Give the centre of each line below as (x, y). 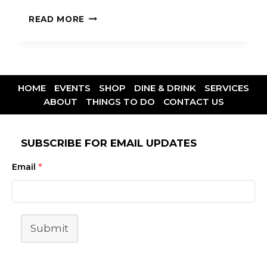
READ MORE (57, 19)
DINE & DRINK (165, 88)
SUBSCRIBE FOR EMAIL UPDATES (109, 143)
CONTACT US (193, 102)
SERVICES (227, 88)
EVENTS (72, 88)
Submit (49, 228)
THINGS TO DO (120, 102)
